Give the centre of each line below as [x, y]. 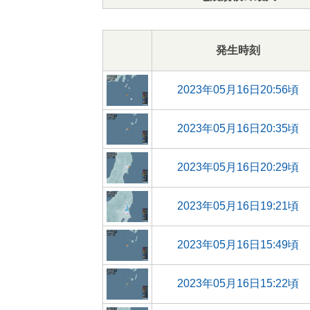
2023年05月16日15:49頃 [238, 245]
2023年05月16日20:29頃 [238, 167]
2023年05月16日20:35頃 [238, 128]
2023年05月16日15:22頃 [238, 283]
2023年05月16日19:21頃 [238, 206]
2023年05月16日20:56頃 [238, 90]
